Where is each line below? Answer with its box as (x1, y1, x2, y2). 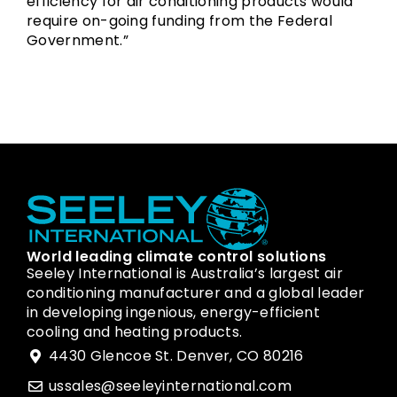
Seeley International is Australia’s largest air (27, 263, 344, 284)
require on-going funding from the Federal (27, 11, 333, 31)
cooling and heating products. (27, 322, 243, 343)
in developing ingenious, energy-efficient (27, 302, 321, 323)
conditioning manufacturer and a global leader (27, 283, 365, 304)
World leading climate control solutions (27, 246, 327, 268)
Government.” (27, 30, 128, 51)
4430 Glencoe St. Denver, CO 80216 (49, 346, 304, 367)
